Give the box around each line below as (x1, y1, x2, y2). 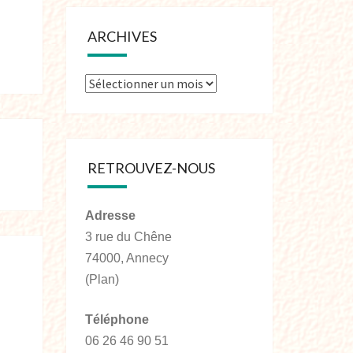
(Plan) (84, 273, 119, 286)
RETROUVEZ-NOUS (87, 159, 215, 176)
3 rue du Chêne (84, 230, 172, 243)
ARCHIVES (87, 28, 157, 45)
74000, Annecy (84, 251, 169, 265)
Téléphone (84, 313, 149, 326)
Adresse (84, 209, 136, 222)
